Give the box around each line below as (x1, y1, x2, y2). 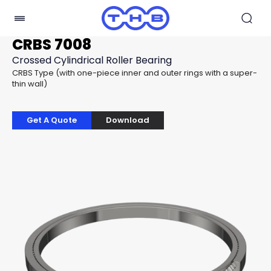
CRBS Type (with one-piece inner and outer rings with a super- (12, 67, 257, 79)
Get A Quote (27, 114, 77, 126)
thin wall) (12, 78, 47, 90)
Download (106, 114, 149, 126)
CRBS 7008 (12, 34, 91, 54)
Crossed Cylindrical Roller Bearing (12, 53, 172, 67)
